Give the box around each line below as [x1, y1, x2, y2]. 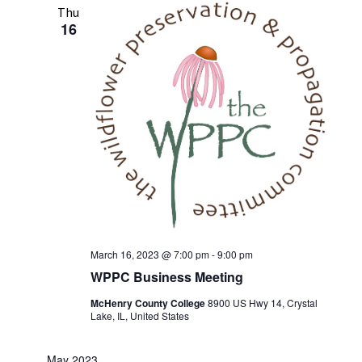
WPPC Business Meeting [90, 267, 243, 286]
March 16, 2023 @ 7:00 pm [90, 246, 209, 261]
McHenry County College [90, 295, 208, 310]
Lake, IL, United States [90, 308, 189, 322]
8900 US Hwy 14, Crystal [207, 295, 318, 309]
